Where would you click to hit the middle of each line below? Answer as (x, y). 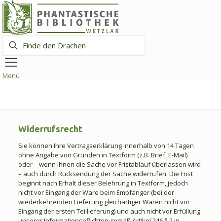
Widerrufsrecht (50, 129)
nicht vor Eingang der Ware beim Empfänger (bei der (96, 192)
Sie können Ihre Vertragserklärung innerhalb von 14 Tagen (106, 145)
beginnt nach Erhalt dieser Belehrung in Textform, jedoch (103, 183)
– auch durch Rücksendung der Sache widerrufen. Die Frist (105, 173)
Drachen (15, 57)
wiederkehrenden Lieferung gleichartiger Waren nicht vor (104, 202)
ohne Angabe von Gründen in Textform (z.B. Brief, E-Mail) (103, 155)
